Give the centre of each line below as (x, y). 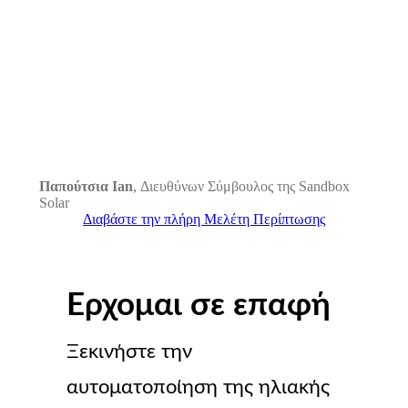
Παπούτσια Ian (86, 187)
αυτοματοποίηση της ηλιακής (198, 388)
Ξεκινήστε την (129, 352)
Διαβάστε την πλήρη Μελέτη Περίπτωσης (204, 219)
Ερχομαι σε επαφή (198, 306)
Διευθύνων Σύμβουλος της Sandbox (245, 187)
